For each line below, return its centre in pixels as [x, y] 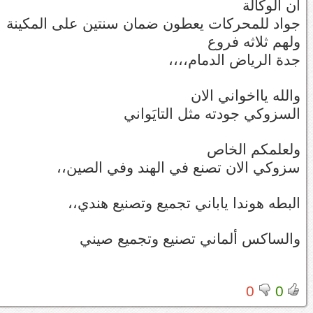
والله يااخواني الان [246, 95]
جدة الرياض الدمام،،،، [234, 60]
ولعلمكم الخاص [254, 149]
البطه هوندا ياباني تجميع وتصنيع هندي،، [184, 203]
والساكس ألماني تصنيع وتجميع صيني [190, 239]
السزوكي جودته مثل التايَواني [212, 114]
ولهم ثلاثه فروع [254, 42]
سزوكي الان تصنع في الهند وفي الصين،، [179, 167]
